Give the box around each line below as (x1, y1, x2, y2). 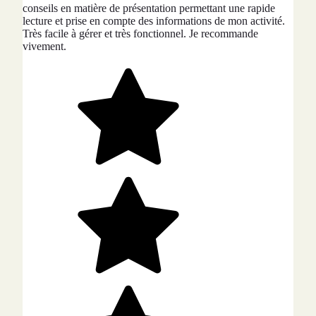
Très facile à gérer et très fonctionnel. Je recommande (23, 27, 258, 39)
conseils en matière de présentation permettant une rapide (23, 1, 275, 14)
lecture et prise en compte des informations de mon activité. (23, 14, 285, 27)
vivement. (23, 39, 66, 52)
